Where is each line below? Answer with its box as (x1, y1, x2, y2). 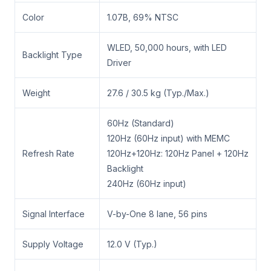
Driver (107, 57, 131, 68)
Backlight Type (22, 49, 82, 60)
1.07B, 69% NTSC (107, 11, 178, 22)
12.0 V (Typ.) (107, 238, 157, 249)
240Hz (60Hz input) (107, 178, 186, 189)
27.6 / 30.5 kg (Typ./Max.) (107, 87, 209, 98)
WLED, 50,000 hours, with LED (107, 42, 227, 53)
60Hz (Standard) (107, 117, 174, 128)
